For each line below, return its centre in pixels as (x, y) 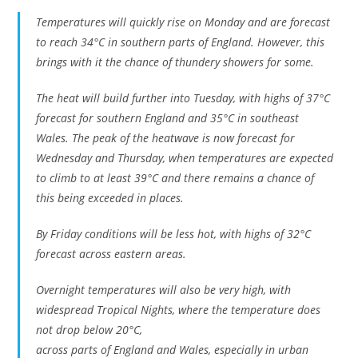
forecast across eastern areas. (115, 254)
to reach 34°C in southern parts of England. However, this (181, 42)
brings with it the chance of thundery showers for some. (179, 62)
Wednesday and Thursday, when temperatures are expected (185, 158)
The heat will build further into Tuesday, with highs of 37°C (183, 98)
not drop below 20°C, (89, 330)
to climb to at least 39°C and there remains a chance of (175, 178)
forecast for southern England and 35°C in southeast (168, 118)
